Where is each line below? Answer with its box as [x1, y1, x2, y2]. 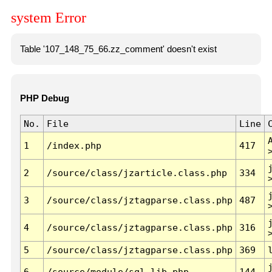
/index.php [46, 140, 101, 151]
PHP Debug [19, 93, 69, 104]
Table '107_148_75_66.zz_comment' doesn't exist [19, 44, 217, 54]
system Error [11, 10, 86, 26]
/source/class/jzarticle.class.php [46, 168, 227, 178]
